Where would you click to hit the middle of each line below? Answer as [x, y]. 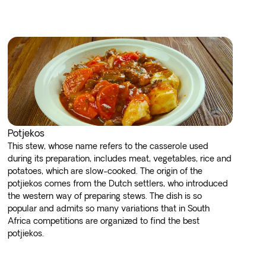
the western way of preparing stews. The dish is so [105, 196]
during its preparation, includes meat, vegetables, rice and [120, 159]
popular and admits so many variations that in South [109, 208]
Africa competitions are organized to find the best [104, 221]
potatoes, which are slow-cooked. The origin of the [105, 171]
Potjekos [26, 133]
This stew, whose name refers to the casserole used [108, 146]
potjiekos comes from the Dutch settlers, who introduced [118, 183]
